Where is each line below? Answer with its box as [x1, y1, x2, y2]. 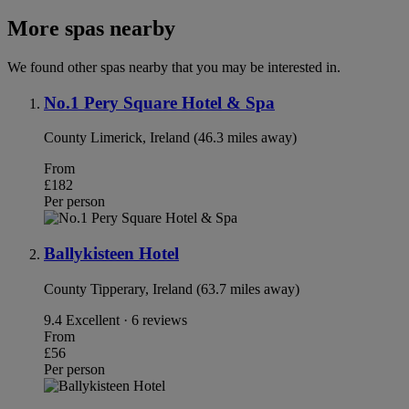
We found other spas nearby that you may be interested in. [7, 58, 341, 75]
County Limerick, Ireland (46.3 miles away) [44, 130, 297, 146]
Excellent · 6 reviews [66, 311, 187, 328]
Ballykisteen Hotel [44, 243, 179, 263]
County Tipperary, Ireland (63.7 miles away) [44, 280, 299, 297]
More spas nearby [7, 16, 175, 40]
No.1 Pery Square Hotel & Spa [44, 92, 275, 112]
